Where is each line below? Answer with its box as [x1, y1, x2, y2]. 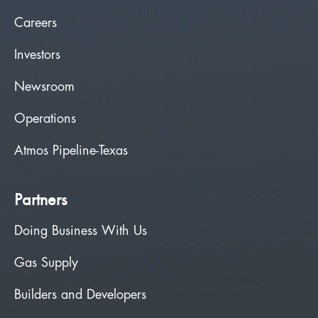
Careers [14, 16, 57, 29]
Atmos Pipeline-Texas [14, 143, 128, 157]
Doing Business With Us [14, 224, 147, 237]
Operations [14, 111, 76, 125]
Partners [14, 187, 67, 210]
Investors [14, 48, 60, 61]
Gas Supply [14, 256, 78, 269]
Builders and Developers [14, 287, 146, 301]
